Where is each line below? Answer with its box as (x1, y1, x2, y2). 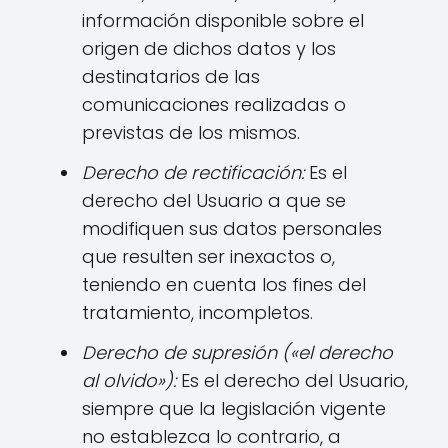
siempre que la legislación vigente (82, 396, 386, 421)
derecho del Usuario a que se (82, 188, 346, 213)
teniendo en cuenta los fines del (82, 272, 366, 297)
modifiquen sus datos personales (82, 216, 382, 241)
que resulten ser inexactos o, (82, 244, 335, 269)
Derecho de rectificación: (82, 160, 304, 185)
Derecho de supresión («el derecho (82, 340, 393, 365)
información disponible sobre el (82, 8, 364, 33)
